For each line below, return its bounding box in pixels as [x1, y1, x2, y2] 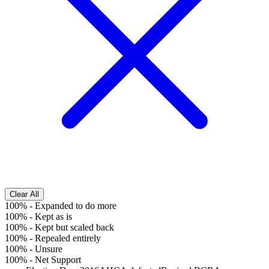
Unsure [35, 244, 62, 255]
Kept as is [35, 211, 72, 222]
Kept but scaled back [35, 222, 114, 233]
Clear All [10, 190, 39, 199]
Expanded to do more [35, 201, 116, 211]
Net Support [35, 255, 81, 265]
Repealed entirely [35, 233, 101, 244]
